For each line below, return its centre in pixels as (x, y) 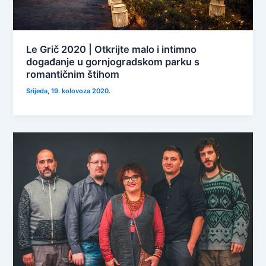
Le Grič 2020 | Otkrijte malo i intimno (112, 49)
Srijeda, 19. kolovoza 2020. (69, 91)
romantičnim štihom (73, 74)
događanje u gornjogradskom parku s (113, 61)
